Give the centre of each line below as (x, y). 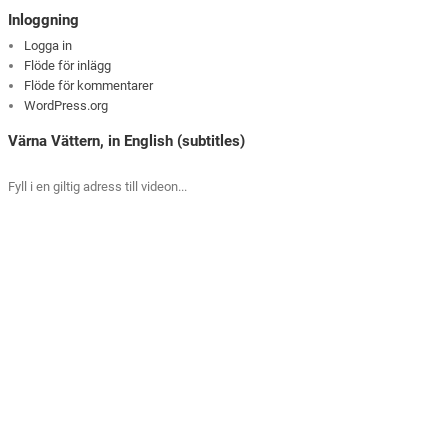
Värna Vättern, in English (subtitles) (127, 140)
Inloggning (44, 19)
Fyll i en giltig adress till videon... (98, 187)
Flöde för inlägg (68, 66)
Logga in (48, 46)
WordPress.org (66, 106)
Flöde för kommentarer (89, 86)
